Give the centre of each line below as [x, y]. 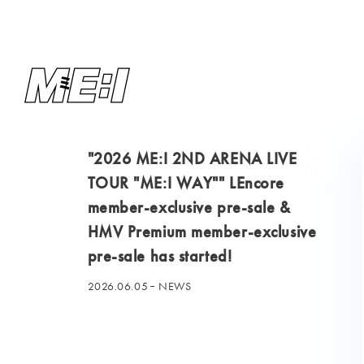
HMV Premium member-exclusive [202, 232]
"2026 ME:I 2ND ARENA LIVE [192, 158]
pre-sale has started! [160, 256]
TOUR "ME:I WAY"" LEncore [186, 183]
